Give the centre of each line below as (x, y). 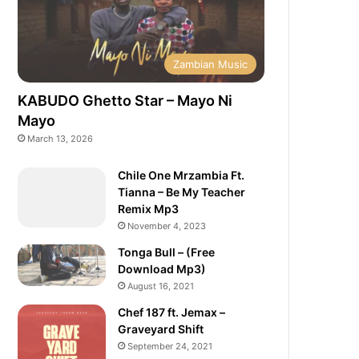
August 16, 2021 (161, 286)
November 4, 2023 (167, 226)
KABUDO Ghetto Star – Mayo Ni (125, 100)
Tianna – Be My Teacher (182, 192)
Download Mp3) (162, 268)
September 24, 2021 (170, 346)
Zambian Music (210, 64)
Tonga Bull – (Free (167, 252)
